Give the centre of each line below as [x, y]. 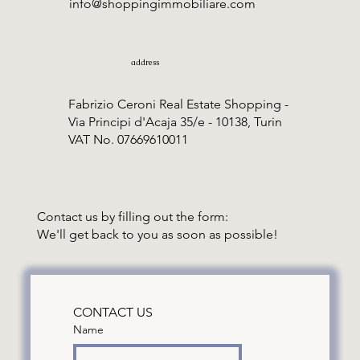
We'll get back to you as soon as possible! [158, 234]
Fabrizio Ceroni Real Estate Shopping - [178, 104]
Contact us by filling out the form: [133, 216]
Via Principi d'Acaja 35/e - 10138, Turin [175, 122]
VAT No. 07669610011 [128, 140]
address [145, 62]
